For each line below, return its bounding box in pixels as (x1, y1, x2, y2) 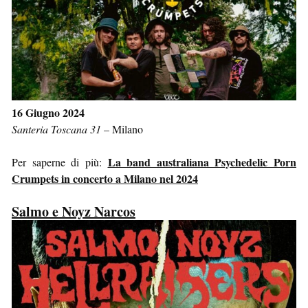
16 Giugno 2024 (12, 104, 85, 121)
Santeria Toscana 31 (12, 122, 101, 137)
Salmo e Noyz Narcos (12, 201, 135, 222)
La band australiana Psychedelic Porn (107, 154, 296, 170)
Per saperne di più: (12, 155, 108, 170)
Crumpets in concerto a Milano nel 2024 (12, 170, 198, 187)
